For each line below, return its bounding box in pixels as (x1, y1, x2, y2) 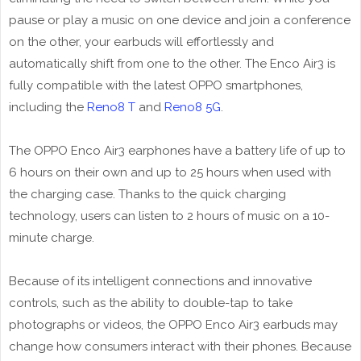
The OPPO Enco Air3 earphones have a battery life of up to (9, 143, 346, 159)
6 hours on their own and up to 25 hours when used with (9, 165, 331, 180)
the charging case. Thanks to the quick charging (9, 187, 286, 202)
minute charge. (9, 230, 94, 246)
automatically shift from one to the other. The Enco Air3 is (9, 56, 335, 72)
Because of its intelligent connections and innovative (9, 274, 312, 289)
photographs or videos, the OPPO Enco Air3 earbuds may (9, 317, 338, 333)
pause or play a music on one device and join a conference (9, 13, 351, 28)
